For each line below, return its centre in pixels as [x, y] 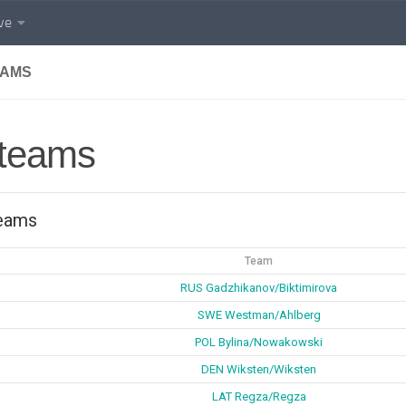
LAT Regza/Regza [259, 396]
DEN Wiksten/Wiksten [259, 369]
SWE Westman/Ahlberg [259, 315]
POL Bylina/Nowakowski [259, 342]
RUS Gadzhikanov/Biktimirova [259, 288]
